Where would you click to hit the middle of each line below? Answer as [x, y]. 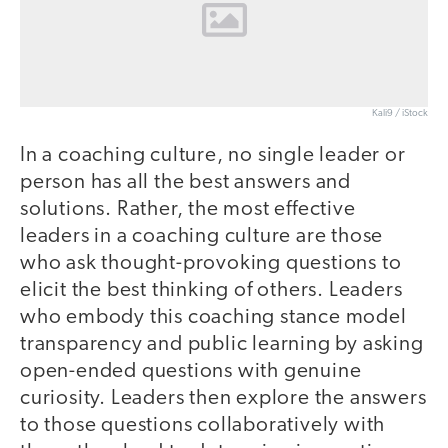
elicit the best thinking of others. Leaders [211, 291]
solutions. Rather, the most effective [188, 210]
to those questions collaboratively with [203, 426]
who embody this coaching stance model [213, 318]
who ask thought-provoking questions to [211, 264]
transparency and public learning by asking [222, 345]
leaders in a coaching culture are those [202, 237]
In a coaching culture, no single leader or [213, 156]
